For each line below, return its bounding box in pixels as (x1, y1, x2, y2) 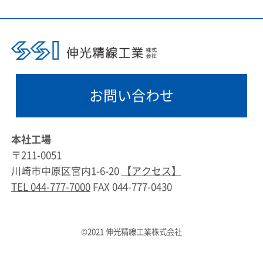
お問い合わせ (89, 88, 174, 103)
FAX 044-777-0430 (90, 181, 172, 192)
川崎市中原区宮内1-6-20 (11, 166, 122, 176)
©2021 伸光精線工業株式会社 (81, 227, 182, 236)
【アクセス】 (121, 166, 181, 176)
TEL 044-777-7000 (11, 181, 90, 192)
